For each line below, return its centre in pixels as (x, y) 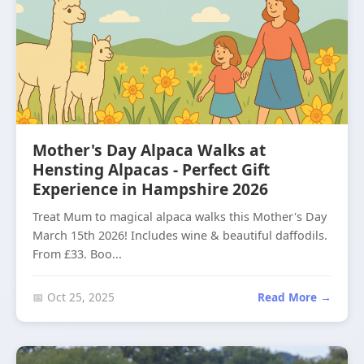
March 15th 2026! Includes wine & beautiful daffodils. (180, 235)
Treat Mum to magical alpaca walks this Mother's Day (180, 217)
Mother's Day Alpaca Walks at (149, 150)
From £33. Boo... (77, 254)
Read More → (295, 297)
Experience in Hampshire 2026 (150, 189)
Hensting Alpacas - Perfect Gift (151, 169)
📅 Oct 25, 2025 (74, 297)
